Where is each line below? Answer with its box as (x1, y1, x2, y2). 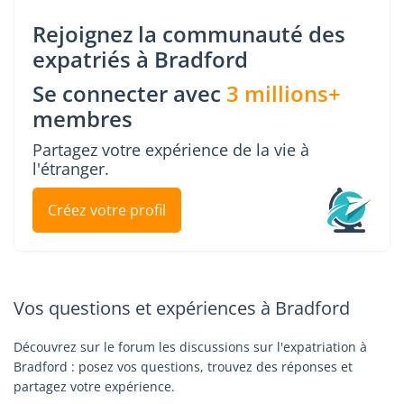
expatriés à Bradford (32, 44, 248, 74)
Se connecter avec (32, 78, 226, 108)
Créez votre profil (48, 200, 166, 220)
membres (32, 104, 133, 133)
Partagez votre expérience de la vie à (32, 139, 309, 161)
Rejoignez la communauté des (32, 19, 345, 49)
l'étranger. (32, 158, 109, 179)
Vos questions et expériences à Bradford (14, 296, 350, 320)
